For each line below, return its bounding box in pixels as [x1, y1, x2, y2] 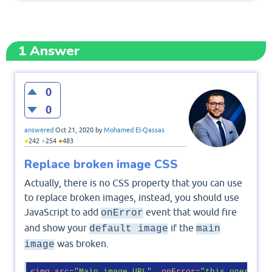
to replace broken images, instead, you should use [24, 191, 239, 203]
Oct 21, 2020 [55, 126, 93, 134]
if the [168, 222, 196, 233]
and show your [24, 222, 89, 233]
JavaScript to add [24, 206, 101, 217]
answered [24, 126, 53, 134]
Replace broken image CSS [24, 156, 178, 172]
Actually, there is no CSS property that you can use [24, 177, 242, 188]
